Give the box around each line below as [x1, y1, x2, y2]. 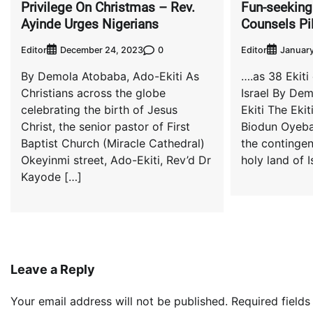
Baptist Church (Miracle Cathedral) [21, 136, 205, 151]
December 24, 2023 [60, 45, 143, 56]
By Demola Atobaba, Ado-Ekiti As [21, 69, 199, 84]
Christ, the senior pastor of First [21, 119, 190, 134]
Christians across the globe [21, 86, 166, 101]
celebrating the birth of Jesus [21, 103, 177, 117]
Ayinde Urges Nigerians [21, 15, 159, 32]
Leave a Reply [10, 262, 95, 277]
